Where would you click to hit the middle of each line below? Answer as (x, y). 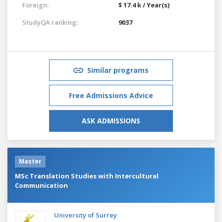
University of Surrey (85, 215)
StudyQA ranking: (50, 22)
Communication (41, 185)
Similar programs (118, 70)
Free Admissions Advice (111, 95)
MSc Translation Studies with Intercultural (87, 176)
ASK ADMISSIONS (111, 120)
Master (30, 161)
